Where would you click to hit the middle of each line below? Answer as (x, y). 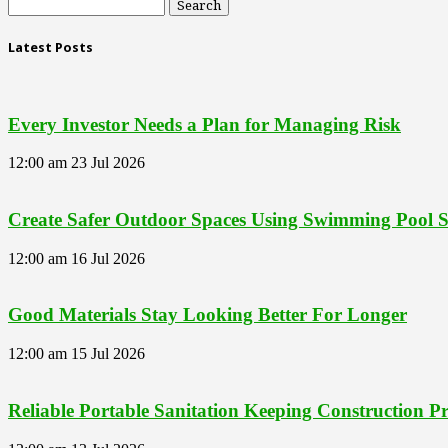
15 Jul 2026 (108, 354)
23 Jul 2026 (108, 163)
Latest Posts (50, 47)
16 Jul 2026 (108, 258)
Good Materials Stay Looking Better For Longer (207, 315)
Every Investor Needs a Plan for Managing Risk (204, 124)
